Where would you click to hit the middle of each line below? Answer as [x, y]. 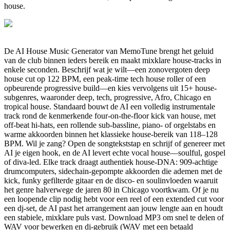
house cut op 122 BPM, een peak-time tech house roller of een [105, 79]
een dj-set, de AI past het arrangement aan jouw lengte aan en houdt [113, 208]
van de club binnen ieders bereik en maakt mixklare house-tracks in [113, 60]
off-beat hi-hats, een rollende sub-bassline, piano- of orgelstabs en [110, 125]
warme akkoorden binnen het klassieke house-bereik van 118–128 [111, 134]
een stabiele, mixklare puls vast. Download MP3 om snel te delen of [114, 217]
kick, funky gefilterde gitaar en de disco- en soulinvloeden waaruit [111, 180]
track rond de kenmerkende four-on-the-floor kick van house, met [110, 116]
